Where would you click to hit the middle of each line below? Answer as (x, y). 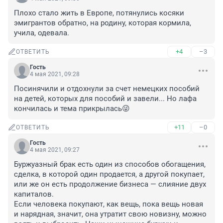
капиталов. (34, 194)
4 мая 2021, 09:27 (55, 150)
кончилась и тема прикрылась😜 (72, 109)
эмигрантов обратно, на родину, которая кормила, (103, 23)
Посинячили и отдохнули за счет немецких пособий (107, 89)
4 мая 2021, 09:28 (55, 74)
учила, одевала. (42, 33)
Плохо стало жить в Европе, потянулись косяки (99, 13)
